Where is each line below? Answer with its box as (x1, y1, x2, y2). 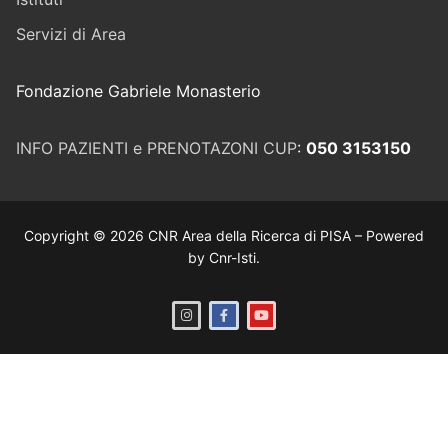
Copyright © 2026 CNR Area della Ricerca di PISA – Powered (24, 226, 424, 244)
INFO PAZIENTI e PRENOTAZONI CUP (16, 137, 297, 158)
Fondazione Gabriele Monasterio (16, 80, 261, 101)
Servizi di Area (16, 23, 126, 44)
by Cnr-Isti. (188, 248, 260, 266)
